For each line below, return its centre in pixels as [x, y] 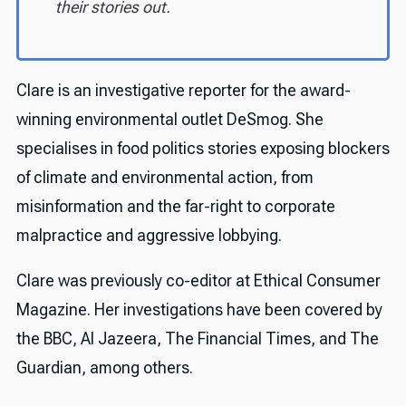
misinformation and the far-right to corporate [175, 207]
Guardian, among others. [104, 368]
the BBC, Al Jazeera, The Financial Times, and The [197, 339]
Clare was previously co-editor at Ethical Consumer [198, 281]
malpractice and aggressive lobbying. [152, 236]
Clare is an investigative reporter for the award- [183, 91]
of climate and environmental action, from [164, 178]
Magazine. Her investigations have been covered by [199, 310]
